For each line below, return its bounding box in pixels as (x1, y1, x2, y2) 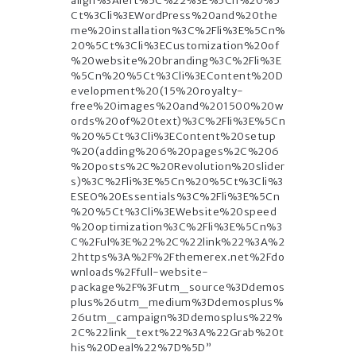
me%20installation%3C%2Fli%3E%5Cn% (71, 24, 285, 38)
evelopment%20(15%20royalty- (71, 84, 244, 99)
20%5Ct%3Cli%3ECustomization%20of (71, 39, 279, 53)
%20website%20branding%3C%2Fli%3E (71, 54, 281, 68)
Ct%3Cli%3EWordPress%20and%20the (71, 9, 278, 23)
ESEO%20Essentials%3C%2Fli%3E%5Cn (71, 190, 280, 204)
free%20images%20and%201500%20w (71, 99, 283, 114)
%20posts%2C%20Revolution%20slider (71, 160, 285, 174)
